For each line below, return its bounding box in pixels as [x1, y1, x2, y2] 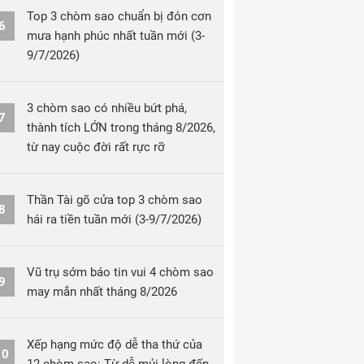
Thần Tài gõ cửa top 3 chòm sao [27, 193, 202, 207]
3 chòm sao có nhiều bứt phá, [27, 101, 187, 115]
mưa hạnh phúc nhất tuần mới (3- [27, 28, 205, 43]
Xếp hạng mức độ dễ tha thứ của [27, 337, 202, 352]
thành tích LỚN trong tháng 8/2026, [27, 120, 215, 135]
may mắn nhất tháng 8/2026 [27, 284, 177, 299]
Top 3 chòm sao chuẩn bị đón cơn [27, 9, 211, 24]
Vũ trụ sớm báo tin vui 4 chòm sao [27, 265, 214, 279]
